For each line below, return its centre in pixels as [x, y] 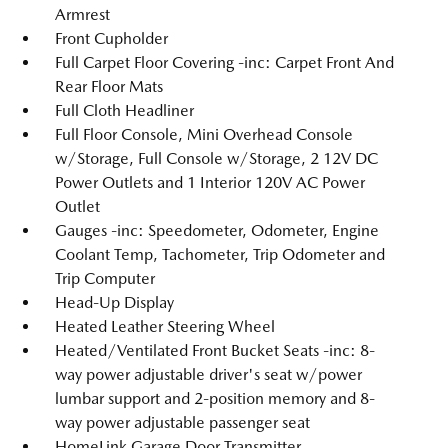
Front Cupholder [111, 38]
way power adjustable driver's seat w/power [208, 374]
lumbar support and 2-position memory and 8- [215, 398]
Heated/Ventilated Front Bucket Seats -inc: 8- [215, 350]
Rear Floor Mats [109, 86]
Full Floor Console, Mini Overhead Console [204, 134]
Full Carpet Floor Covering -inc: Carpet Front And [224, 62]
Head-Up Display [114, 302]
